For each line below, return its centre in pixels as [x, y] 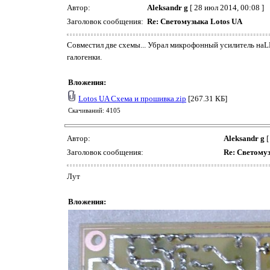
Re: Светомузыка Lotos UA [195, 21]
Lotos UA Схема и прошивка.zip [132, 99]
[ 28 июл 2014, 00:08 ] [226, 7]
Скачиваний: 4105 [94, 111]
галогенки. [84, 57]
